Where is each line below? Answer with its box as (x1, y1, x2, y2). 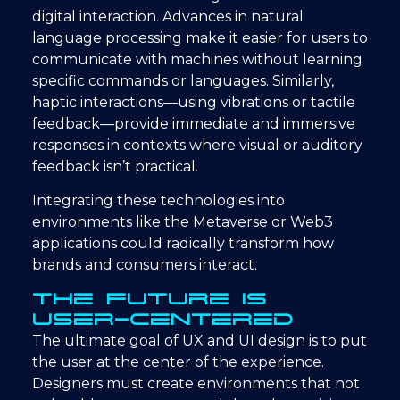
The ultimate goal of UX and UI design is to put (32, 331, 367, 349)
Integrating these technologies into (32, 192, 285, 210)
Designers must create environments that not (32, 374, 360, 392)
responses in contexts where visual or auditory (32, 136, 362, 154)
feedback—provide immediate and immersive (32, 114, 355, 132)
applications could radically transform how (32, 235, 334, 253)
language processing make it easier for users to (32, 29, 368, 46)
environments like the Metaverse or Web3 (32, 213, 333, 231)
